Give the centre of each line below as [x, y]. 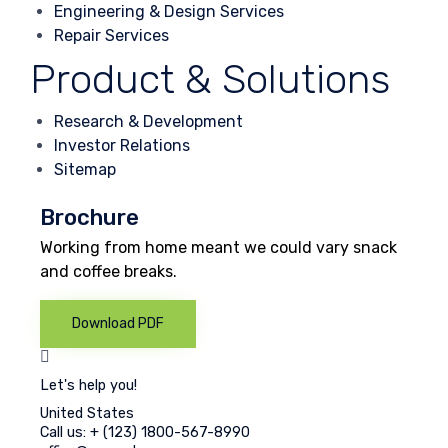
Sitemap [85, 170]
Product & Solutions [210, 79]
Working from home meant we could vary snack [218, 247]
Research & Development [148, 122]
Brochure [89, 218]
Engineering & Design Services [169, 12]
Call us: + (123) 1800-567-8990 [145, 432]
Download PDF [118, 323]
